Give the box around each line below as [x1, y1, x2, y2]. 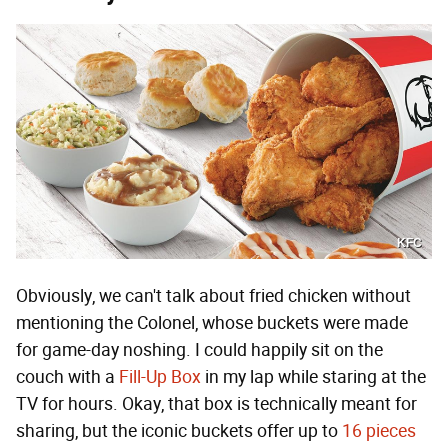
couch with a [16, 365, 119, 388]
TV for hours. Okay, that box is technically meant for [16, 392, 417, 415]
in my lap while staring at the [201, 365, 426, 388]
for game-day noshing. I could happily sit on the [16, 338, 383, 361]
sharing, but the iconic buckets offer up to [16, 419, 342, 442]
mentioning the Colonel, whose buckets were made [16, 311, 408, 334]
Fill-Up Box [119, 365, 201, 388]
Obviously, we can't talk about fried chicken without [16, 284, 411, 307]
